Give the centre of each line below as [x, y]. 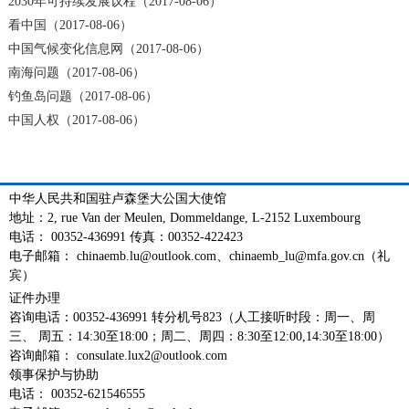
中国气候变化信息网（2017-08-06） [108, 48]
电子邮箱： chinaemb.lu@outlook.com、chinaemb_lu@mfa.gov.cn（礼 [199, 256]
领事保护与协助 [54, 374]
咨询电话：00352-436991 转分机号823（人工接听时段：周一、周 [192, 317]
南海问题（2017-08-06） [76, 72]
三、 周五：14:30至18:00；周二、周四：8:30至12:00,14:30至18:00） [199, 336]
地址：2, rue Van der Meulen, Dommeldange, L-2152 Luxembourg [185, 217]
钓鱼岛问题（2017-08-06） [83, 96]
